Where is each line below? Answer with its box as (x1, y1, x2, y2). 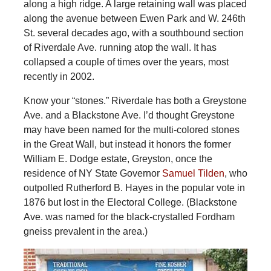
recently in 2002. (23, 71, 94, 82)
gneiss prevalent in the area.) (23, 226, 148, 237)
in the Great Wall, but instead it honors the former (23, 139, 231, 149)
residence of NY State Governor (23, 168, 162, 178)
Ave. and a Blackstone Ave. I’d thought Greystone (23, 109, 235, 120)
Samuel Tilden (162, 168, 224, 178)
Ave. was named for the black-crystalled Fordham (23, 211, 235, 222)
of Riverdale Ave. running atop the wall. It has (23, 42, 217, 53)
